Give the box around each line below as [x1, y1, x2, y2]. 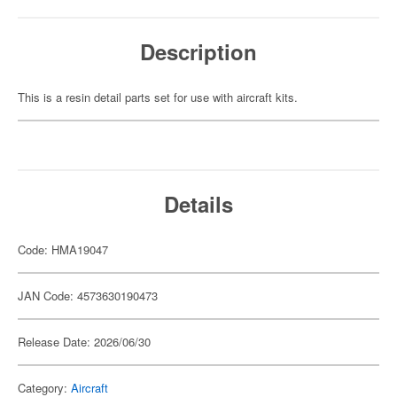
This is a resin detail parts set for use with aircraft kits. [18, 89, 298, 105]
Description [140, 36, 257, 66]
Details [164, 189, 233, 219]
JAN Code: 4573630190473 [18, 287, 158, 304]
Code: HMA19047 [18, 241, 108, 258]
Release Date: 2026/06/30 [18, 333, 151, 350]
